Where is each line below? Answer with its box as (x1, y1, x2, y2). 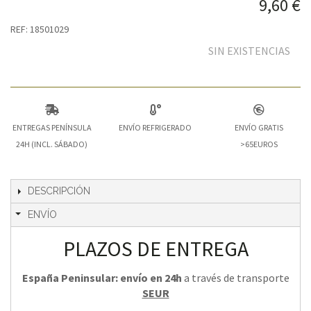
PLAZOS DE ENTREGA (62, 235, 249, 262)
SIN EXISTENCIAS (208, 43, 290, 58)
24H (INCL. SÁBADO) (16, 138, 88, 149)
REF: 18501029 (10, 22, 69, 35)
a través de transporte (181, 270, 289, 285)
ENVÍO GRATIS (235, 121, 284, 133)
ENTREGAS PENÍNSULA (12, 121, 92, 133)
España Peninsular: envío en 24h (22, 270, 182, 285)
